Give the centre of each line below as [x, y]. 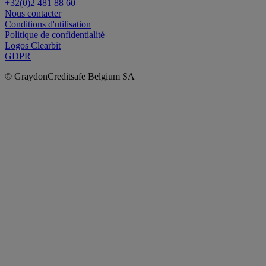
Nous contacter [33, 13]
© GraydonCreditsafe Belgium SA [70, 76]
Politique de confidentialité [55, 35]
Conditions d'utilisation [48, 24]
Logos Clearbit [33, 45]
